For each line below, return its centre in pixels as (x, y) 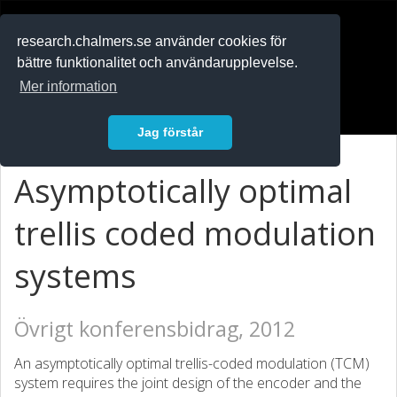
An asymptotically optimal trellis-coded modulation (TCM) (192, 363)
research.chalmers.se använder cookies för (152, 42)
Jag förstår (170, 132)
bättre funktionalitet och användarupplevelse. (158, 63)
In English (55, 74)
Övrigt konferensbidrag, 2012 (155, 329)
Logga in (53, 105)
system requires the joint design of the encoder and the (188, 383)
